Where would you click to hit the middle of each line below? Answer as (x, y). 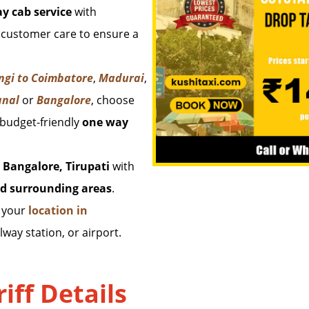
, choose (113, 100)
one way (105, 122)
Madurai (121, 78)
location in (58, 210)
